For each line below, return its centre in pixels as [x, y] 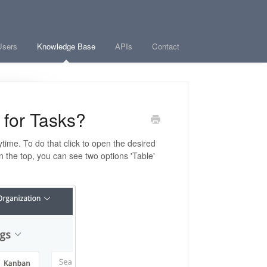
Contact [166, 46]
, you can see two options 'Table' [93, 156]
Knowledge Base [66, 46]
